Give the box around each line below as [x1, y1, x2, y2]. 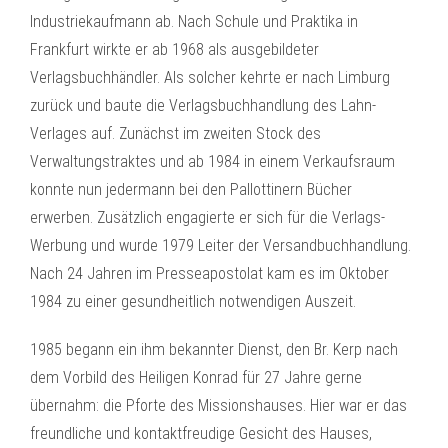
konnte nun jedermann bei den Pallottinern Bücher [30, 180, 352, 199]
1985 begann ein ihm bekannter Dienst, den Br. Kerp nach [30, 340, 398, 359]
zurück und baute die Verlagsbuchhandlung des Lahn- [30, 96, 376, 115]
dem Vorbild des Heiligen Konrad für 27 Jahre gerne [30, 368, 362, 387]
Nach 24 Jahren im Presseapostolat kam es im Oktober [30, 264, 389, 283]
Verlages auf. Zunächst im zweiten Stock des [30, 124, 321, 143]
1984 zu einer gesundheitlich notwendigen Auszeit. [30, 292, 356, 311]
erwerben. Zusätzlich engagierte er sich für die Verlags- [30, 208, 385, 227]
